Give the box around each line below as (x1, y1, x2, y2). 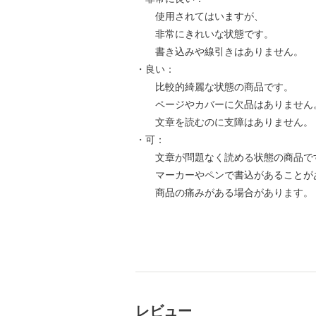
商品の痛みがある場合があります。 (135, 187, 313, 198)
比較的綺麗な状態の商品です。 (135, 81, 293, 92)
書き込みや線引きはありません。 (135, 46, 303, 57)
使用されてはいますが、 (135, 11, 264, 22)
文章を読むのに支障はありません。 (135, 116, 313, 128)
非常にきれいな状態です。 (135, 28, 274, 39)
